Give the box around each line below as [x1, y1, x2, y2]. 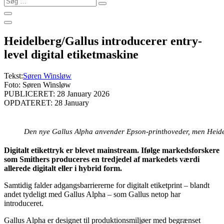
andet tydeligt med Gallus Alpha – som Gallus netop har [4, 189, 180, 198]
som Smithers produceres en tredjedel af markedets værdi [4, 154, 199, 163]
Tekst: [4, 71, 23, 80]
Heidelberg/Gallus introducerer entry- [4, 34, 202, 47]
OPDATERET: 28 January [4, 98, 89, 107]
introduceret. [4, 198, 43, 207]
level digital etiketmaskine [4, 47, 138, 61]
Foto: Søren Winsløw [4, 80, 71, 89]
